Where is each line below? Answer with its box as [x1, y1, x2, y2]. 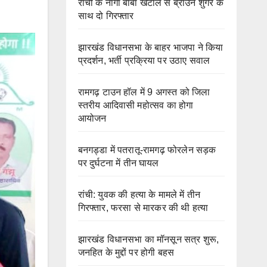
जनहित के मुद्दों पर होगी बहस [77, 247, 175, 257]
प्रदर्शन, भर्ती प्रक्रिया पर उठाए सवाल [77, 55, 213, 66]
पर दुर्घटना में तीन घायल [77, 157, 159, 168]
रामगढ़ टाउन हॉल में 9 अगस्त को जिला [77, 86, 210, 97]
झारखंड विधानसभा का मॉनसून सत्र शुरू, [77, 234, 219, 244]
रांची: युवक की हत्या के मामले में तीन [77, 189, 201, 200]
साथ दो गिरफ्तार [77, 10, 134, 21]
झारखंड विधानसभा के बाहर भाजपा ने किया [77, 42, 223, 52]
